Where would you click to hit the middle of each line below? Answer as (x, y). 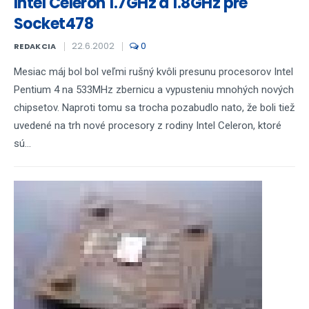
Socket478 (54, 24)
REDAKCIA (35, 46)
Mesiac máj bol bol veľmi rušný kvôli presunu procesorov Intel (153, 72)
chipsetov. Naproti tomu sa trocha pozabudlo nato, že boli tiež (154, 108)
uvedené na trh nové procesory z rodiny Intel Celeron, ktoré (148, 126)
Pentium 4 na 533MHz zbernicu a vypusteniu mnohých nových (154, 90)
